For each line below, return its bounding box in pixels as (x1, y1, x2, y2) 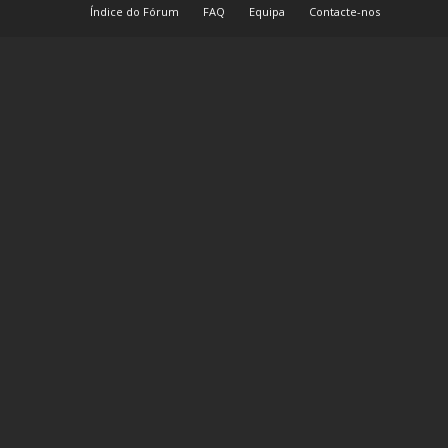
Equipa (249, 4, 285, 19)
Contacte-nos (309, 4, 380, 19)
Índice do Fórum (90, 4, 179, 19)
